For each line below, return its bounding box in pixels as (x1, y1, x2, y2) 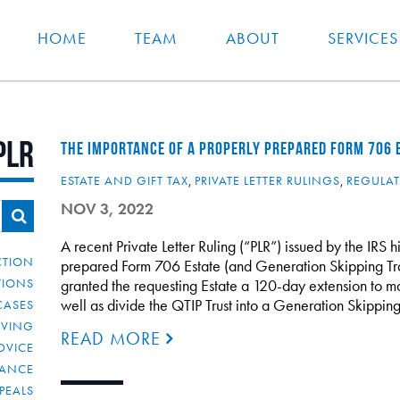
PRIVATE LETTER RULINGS (194, 172, 340, 188)
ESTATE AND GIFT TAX (60, 172, 188, 188)
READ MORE (60, 327, 166, 350)
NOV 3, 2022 (60, 198, 154, 219)
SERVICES (328, 28, 398, 49)
